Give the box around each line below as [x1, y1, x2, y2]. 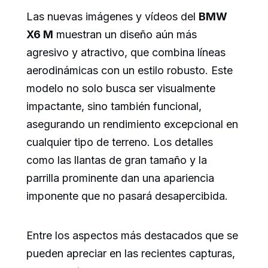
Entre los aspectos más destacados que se [26, 229, 238, 242]
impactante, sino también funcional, [26, 99, 202, 112]
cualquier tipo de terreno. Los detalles [26, 135, 213, 148]
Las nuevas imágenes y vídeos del [26, 10, 199, 23]
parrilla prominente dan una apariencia [26, 171, 214, 184]
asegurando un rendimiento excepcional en [26, 117, 238, 130]
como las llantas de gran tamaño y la [26, 153, 207, 166]
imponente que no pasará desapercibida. [26, 189, 228, 202]
